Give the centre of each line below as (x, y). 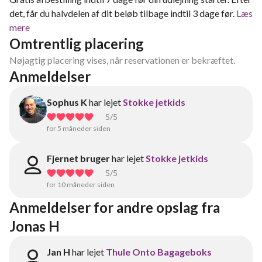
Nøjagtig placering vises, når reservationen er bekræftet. (122, 60)
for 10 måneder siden (81, 185)
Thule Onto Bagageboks (159, 252)
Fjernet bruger (78, 158)
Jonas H (35, 226)
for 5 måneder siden (79, 128)
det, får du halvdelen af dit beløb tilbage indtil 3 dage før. (122, 13)
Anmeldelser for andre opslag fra (115, 207)
